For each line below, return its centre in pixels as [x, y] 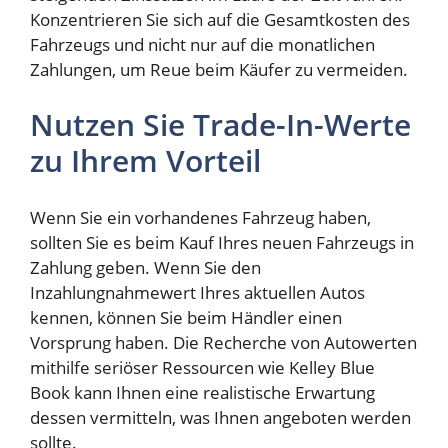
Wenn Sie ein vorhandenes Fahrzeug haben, [200, 217]
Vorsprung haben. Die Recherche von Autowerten [223, 342]
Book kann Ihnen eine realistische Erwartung [202, 392]
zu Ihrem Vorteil [145, 161]
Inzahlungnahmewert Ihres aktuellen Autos [197, 292]
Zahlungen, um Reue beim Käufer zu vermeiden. [219, 69]
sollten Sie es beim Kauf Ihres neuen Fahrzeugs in [222, 242]
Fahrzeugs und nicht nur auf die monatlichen [202, 44]
